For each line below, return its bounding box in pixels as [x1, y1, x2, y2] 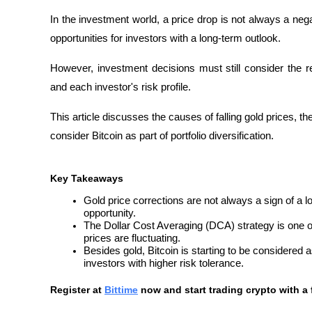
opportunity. [84, 207, 136, 219]
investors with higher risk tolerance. [84, 257, 244, 269]
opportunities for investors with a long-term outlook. [50, 33, 283, 45]
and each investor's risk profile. [50, 81, 191, 93]
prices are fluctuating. [84, 232, 180, 244]
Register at [50, 283, 102, 295]
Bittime [104, 283, 138, 295]
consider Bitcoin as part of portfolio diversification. [50, 130, 274, 142]
